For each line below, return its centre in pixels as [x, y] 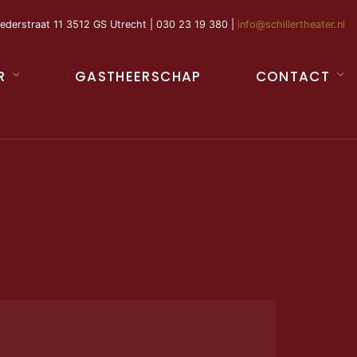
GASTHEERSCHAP [138, 77]
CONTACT [293, 77]
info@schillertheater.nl [291, 25]
